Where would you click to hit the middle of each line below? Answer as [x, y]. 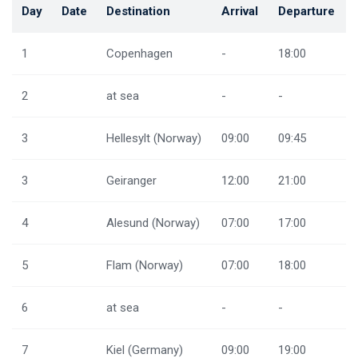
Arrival [240, 11]
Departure [306, 11]
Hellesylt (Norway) [154, 138]
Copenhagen [139, 54]
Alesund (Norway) [153, 223]
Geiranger [131, 181]
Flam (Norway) [145, 265]
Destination [138, 11]
